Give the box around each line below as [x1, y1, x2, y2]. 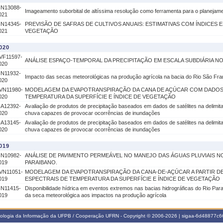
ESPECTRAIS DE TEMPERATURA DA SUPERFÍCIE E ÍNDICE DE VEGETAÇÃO [25, 176, 220, 182]
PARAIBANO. [25, 159, 57, 165]
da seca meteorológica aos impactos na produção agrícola [25, 192, 166, 198]
